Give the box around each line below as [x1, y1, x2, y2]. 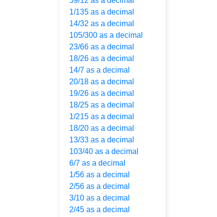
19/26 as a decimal [69, 89, 134, 97]
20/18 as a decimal [69, 77, 134, 86]
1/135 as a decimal [69, 8, 134, 16]
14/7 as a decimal [69, 66, 130, 74]
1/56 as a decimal [69, 170, 130, 179]
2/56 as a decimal [69, 182, 130, 190]
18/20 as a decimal [69, 124, 134, 132]
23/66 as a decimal [69, 43, 134, 51]
